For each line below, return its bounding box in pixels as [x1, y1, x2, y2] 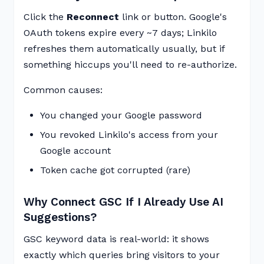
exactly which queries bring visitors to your [24, 249, 220, 260]
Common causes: [24, 84, 103, 95]
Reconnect [67, 11, 119, 22]
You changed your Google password [40, 110, 202, 121]
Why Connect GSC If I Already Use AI [24, 195, 223, 209]
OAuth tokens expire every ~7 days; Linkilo [24, 27, 217, 38]
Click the [24, 11, 67, 22]
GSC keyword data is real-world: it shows [24, 233, 209, 245]
